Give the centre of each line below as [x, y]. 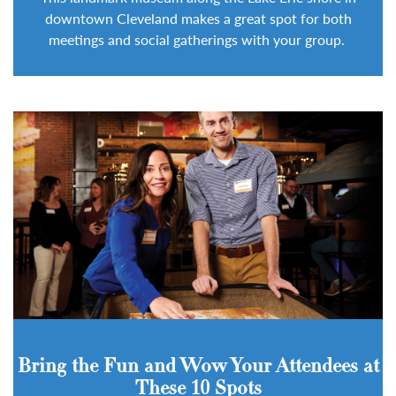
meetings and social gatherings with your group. [198, 40]
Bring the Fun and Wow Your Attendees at [198, 368]
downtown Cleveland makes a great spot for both [198, 19]
